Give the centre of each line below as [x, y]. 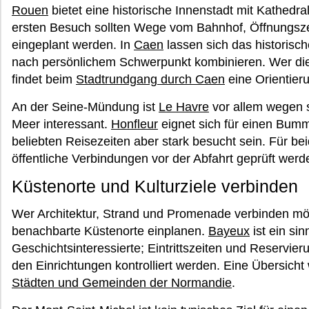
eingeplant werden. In [73, 45]
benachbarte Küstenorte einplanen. [110, 231]
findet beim [44, 79]
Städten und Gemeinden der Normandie [122, 283]
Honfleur [134, 124]
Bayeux [229, 231]
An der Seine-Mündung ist [85, 107]
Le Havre [184, 107]
